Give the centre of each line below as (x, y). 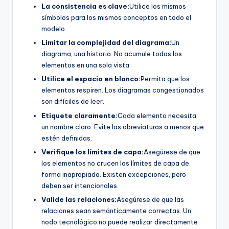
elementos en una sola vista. (86, 65)
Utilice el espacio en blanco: (91, 79)
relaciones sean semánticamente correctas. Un (116, 210)
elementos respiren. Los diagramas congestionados (123, 90)
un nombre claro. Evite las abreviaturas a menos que (123, 127)
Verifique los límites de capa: (93, 152)
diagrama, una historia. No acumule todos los (112, 54)
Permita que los (165, 79)
